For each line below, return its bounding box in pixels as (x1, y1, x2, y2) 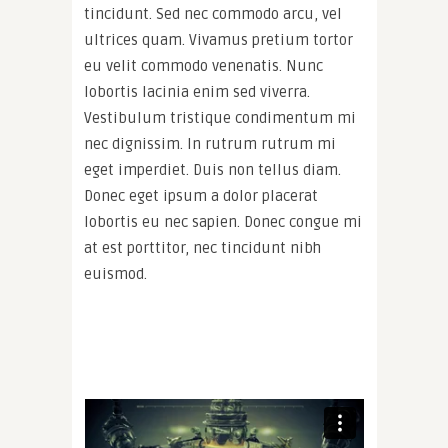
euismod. (84, 265, 147, 284)
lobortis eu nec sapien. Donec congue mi (84, 213, 362, 232)
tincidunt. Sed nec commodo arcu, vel (84, 5, 342, 24)
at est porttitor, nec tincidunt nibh (84, 239, 321, 258)
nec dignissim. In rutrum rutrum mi (84, 135, 336, 154)
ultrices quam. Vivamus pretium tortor (84, 31, 353, 50)
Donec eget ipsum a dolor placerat (84, 187, 318, 206)
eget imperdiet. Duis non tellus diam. (84, 161, 341, 180)
